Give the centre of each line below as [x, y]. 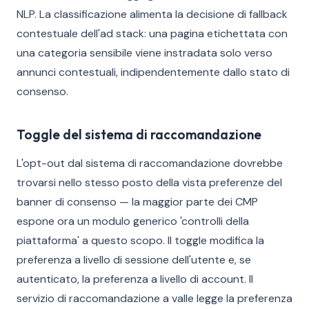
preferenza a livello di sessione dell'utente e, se [134, 260]
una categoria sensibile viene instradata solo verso [144, 53]
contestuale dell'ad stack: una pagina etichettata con [152, 33]
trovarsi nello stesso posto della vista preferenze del [149, 182]
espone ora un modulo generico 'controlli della [133, 221]
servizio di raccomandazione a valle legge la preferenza [154, 298]
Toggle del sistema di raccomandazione [139, 134]
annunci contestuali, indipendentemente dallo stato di [153, 72]
